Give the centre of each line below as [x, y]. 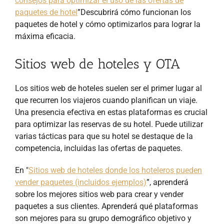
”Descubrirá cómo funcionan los [134, 12]
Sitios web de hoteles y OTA [97, 64]
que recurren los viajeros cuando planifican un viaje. [106, 100]
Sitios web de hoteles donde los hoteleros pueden [115, 170]
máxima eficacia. [45, 36]
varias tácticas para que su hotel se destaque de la [104, 136]
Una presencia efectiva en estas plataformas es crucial [111, 112]
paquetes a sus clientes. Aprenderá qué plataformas [106, 206]
